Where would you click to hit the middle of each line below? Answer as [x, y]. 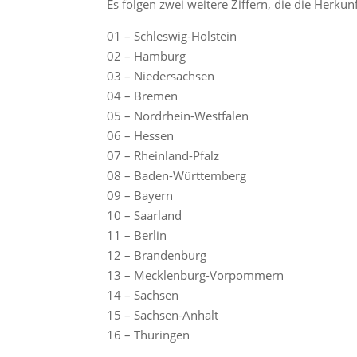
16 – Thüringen [149, 334]
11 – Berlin [137, 235]
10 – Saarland [145, 215]
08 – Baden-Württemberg [177, 175]
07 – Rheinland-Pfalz [163, 155]
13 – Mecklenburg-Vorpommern [196, 275]
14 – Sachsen [143, 294]
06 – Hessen [141, 135]
